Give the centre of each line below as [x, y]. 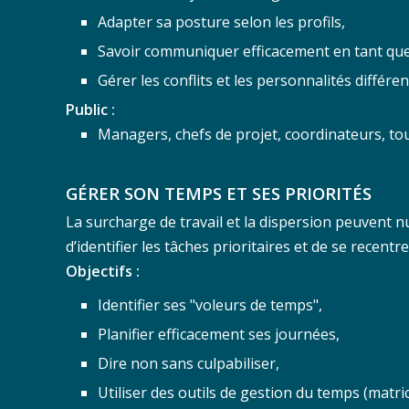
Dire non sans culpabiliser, [189, 363]
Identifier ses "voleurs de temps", [210, 304]
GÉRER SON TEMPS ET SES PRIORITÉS [219, 193]
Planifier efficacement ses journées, [219, 334]
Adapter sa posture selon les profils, [221, 21]
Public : [90, 109]
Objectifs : [103, 271]
